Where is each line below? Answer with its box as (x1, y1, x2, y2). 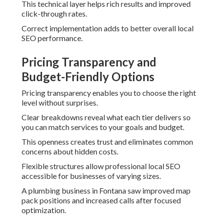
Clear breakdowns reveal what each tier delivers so (22, 112, 191, 122)
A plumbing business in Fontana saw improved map (22, 186, 191, 196)
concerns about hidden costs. (22, 147, 118, 156)
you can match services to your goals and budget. (22, 122, 184, 132)
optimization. (22, 205, 66, 215)
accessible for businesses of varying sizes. (22, 171, 161, 181)
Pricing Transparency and (22, 55, 156, 69)
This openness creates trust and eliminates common (22, 137, 193, 147)
